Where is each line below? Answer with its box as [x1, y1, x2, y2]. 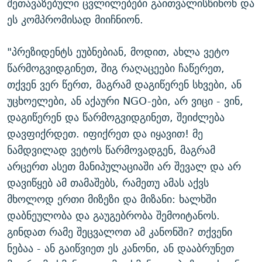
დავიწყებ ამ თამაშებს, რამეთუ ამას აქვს [7, 173, 209, 192]
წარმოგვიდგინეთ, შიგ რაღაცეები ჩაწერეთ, [7, 58, 225, 77]
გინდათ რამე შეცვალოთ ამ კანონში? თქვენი [7, 222, 232, 241]
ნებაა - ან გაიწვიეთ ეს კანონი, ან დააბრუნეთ [7, 239, 234, 257]
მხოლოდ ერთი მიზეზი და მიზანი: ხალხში [7, 189, 216, 208]
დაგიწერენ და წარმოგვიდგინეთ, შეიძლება [7, 108, 225, 126]
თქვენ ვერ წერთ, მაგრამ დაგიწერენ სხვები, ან [7, 75, 242, 94]
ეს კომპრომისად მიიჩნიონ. [7, 10, 143, 29]
